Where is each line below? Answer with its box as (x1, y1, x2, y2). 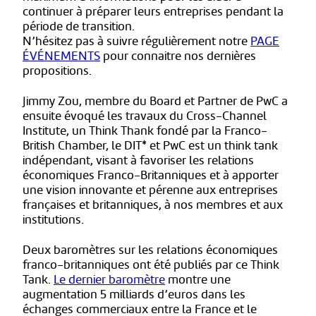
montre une (165, 272, 231, 288)
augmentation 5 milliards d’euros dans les (23, 287, 245, 303)
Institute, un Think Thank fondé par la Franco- (23, 123, 267, 139)
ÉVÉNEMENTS (23, 49, 100, 64)
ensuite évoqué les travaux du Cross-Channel (23, 109, 267, 124)
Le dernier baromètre (54, 272, 165, 288)
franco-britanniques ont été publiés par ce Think (23, 257, 279, 273)
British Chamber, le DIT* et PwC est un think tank (23, 138, 278, 154)
